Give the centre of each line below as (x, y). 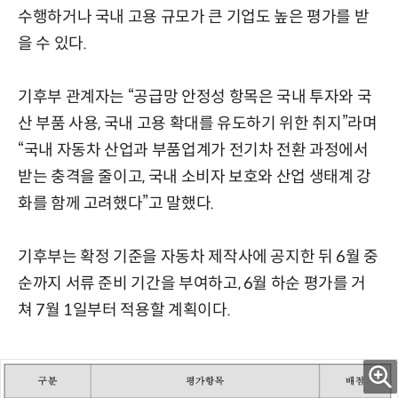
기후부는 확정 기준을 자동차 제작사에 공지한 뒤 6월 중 (198, 256)
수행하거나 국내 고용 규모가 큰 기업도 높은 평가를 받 (194, 16)
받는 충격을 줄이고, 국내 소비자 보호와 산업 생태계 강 (195, 176)
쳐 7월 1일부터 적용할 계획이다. (124, 310)
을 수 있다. (52, 43)
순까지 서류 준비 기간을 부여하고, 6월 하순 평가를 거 (192, 283)
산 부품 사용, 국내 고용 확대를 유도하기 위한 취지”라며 (198, 123)
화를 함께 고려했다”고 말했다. (116, 203)
